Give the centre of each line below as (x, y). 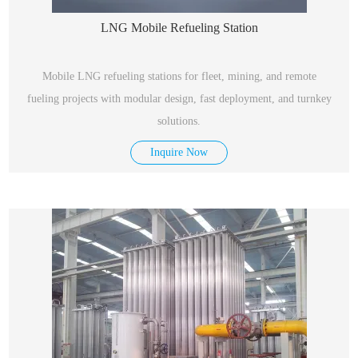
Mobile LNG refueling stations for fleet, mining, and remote (179, 76)
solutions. (179, 121)
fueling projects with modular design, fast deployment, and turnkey (179, 99)
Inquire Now (179, 152)
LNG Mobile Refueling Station (179, 28)
